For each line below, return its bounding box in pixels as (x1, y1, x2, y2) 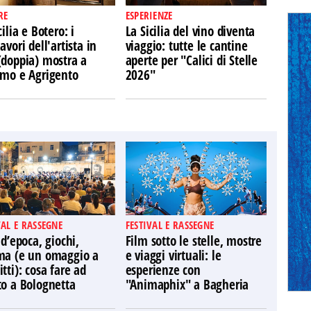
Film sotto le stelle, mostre (125, 232, 262, 250)
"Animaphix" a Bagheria (125, 276, 249, 294)
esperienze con (125, 261, 201, 279)
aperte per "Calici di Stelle (125, 51, 258, 69)
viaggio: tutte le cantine (125, 37, 248, 55)
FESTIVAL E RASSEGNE (125, 218, 215, 232)
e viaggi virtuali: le (125, 246, 221, 264)
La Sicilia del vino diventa (125, 22, 255, 40)
